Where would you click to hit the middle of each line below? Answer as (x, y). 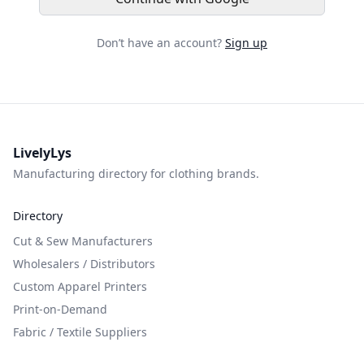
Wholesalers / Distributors (84, 264)
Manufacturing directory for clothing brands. (136, 173)
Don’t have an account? (159, 43)
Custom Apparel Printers (80, 286)
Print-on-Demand (60, 309)
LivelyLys (42, 153)
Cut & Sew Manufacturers (83, 241)
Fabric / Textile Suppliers (80, 332)
